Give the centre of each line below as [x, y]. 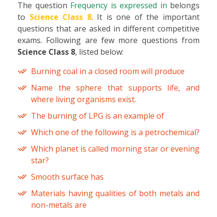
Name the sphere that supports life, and [115, 88]
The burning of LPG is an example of [98, 116]
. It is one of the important [146, 17]
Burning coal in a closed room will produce [108, 71]
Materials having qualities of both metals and [115, 194]
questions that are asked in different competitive [108, 29]
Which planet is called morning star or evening [115, 149]
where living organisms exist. [84, 100]
